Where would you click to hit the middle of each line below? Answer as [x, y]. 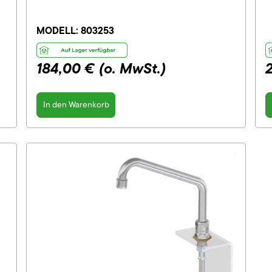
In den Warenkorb [76, 105]
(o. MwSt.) [132, 68]
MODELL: [59, 31]
